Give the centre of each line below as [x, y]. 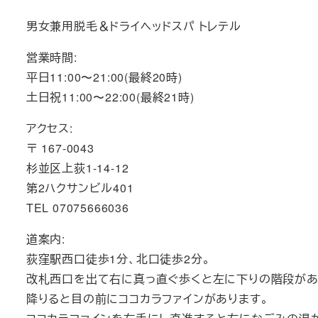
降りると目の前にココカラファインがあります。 [147, 298]
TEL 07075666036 [77, 207]
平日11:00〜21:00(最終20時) [104, 77]
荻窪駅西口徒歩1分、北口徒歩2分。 [118, 258]
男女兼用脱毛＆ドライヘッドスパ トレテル [133, 26]
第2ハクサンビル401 [80, 187]
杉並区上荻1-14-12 [77, 168]
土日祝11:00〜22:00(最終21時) [110, 97]
